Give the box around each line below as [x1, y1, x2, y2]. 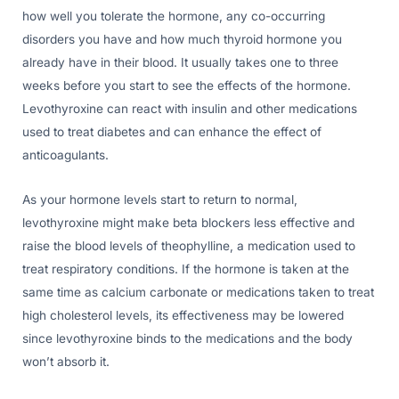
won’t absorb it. [22, 354, 110, 370]
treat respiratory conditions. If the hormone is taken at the [22, 262, 349, 277]
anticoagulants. [22, 148, 109, 163]
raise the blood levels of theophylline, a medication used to [22, 239, 355, 254]
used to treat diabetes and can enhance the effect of [22, 125, 322, 140]
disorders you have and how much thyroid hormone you [22, 32, 342, 47]
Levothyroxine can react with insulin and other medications [22, 102, 357, 117]
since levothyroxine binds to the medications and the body [22, 331, 353, 346]
